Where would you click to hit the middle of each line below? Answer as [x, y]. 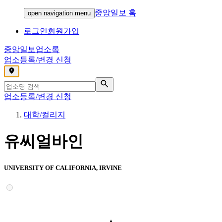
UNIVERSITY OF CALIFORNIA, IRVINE [63, 167]
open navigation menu [59, 13]
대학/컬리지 [45, 115]
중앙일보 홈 [115, 13]
